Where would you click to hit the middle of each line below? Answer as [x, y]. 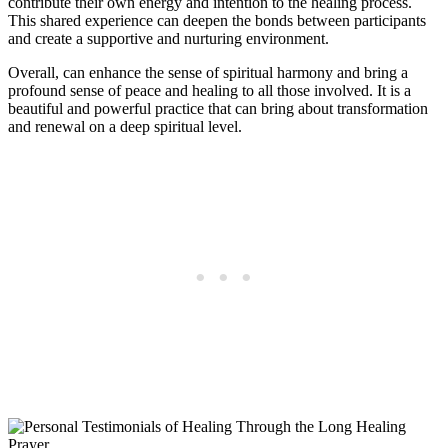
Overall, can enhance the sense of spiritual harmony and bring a [208, 73]
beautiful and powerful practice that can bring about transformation [218, 109]
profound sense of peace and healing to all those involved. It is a [209, 91]
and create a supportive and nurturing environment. [168, 39]
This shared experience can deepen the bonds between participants [217, 21]
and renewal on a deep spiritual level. [125, 127]
